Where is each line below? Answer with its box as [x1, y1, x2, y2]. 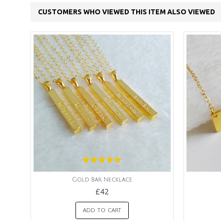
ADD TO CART [83, 207, 121, 214]
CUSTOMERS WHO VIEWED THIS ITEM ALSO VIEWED [38, 8, 215, 16]
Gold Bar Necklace [72, 177, 132, 183]
